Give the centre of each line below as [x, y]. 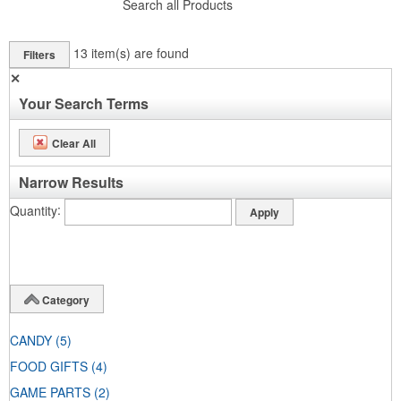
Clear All [74, 143]
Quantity [34, 210]
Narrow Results [71, 182]
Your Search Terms [84, 103]
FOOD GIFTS [49, 367]
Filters [39, 54]
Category [66, 299]
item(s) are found [140, 52]
